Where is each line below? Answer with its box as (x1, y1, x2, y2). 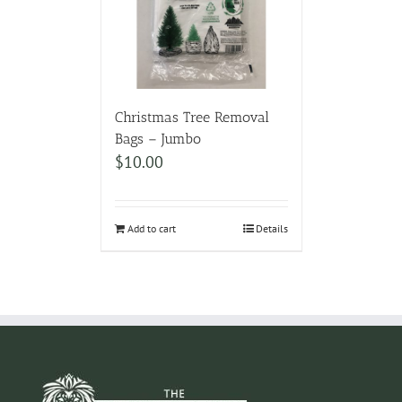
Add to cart (127, 221, 176, 235)
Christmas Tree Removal (114, 108, 269, 126)
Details (255, 221, 288, 235)
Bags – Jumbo (114, 129, 201, 147)
